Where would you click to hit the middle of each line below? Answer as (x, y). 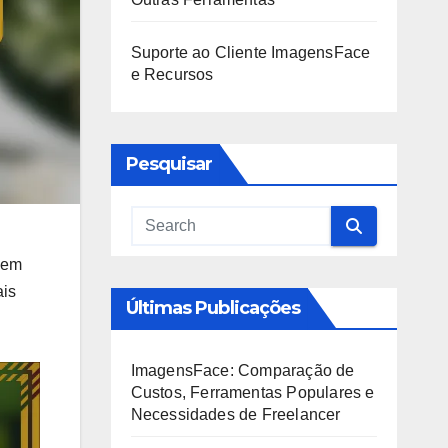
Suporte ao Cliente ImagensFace (250, 52)
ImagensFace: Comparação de (242, 370)
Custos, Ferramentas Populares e (252, 392)
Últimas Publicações (213, 308)
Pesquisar (169, 164)
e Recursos (172, 74)
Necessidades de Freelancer (235, 414)
